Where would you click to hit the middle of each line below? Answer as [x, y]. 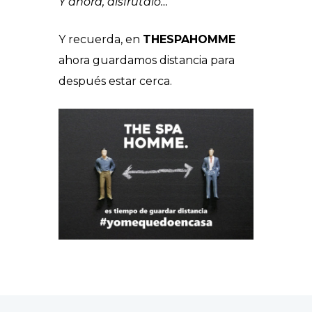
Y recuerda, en [101, 40]
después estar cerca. [115, 81]
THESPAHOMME [189, 40]
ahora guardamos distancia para [147, 61]
